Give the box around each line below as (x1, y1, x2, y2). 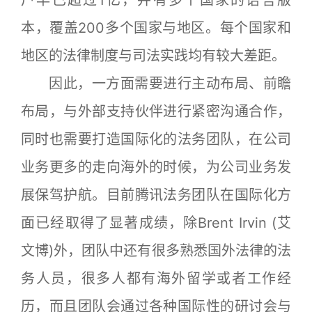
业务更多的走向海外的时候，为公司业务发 (21, 158, 291, 175)
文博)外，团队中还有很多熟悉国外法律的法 (21, 242, 291, 259)
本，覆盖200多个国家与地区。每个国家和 (21, 19, 291, 36)
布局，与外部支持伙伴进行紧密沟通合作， (21, 102, 291, 120)
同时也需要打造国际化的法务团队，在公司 (21, 130, 291, 148)
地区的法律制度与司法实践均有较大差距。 (21, 47, 286, 64)
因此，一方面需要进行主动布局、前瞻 (49, 75, 291, 92)
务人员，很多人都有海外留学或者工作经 (21, 270, 291, 287)
